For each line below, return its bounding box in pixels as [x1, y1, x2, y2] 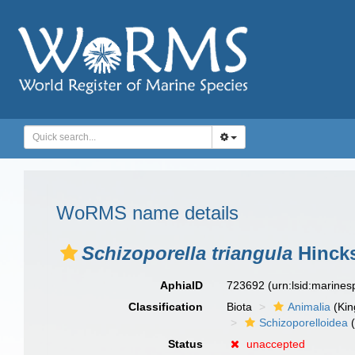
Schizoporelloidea [259, 316, 349, 329]
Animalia [288, 300, 331, 313]
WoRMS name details [56, 202, 239, 223]
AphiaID [160, 279, 204, 292]
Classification [128, 300, 204, 313]
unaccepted [246, 338, 306, 350]
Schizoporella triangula [82, 242, 292, 264]
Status [168, 338, 204, 350]
